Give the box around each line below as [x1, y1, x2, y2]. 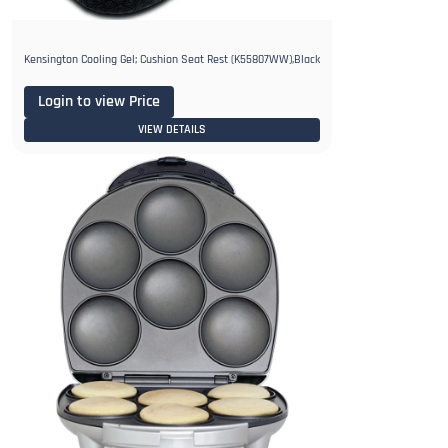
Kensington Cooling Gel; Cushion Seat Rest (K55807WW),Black [24, 52, 320, 68]
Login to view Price [38, 91, 160, 113]
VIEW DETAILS [138, 122, 206, 138]
